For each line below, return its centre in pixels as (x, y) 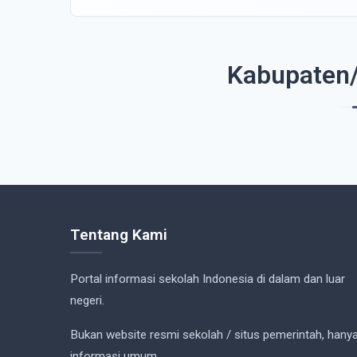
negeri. (87, 301)
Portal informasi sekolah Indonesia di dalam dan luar (208, 279)
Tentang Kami (119, 235)
